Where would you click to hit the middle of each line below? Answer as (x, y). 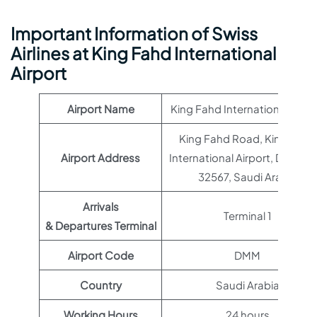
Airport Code (100, 255)
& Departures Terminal (100, 225)
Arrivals (100, 206)
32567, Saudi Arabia (247, 177)
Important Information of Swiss (134, 33)
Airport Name (100, 109)
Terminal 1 (247, 215)
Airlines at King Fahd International (144, 53)
